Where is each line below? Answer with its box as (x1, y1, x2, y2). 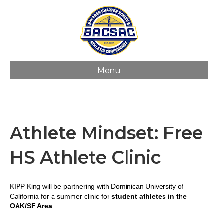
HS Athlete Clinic (10, 146, 161, 168)
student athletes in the (109, 192, 187, 200)
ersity (159, 182, 176, 190)
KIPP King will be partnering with (10, 182, 111, 190)
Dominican (111, 182, 144, 190)
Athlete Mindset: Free (10, 122, 203, 144)
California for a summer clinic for (10, 192, 109, 200)
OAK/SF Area (10, 202, 52, 210)
